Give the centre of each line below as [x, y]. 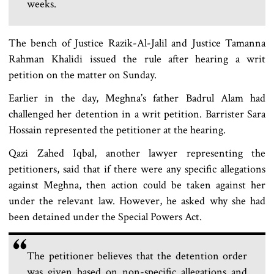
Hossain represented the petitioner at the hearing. [117, 130]
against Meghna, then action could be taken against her [137, 185]
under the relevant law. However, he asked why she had [137, 201]
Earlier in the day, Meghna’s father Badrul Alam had [137, 98]
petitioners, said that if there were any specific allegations [137, 169]
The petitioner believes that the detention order [137, 256]
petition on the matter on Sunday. [83, 75]
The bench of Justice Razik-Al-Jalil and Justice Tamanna [137, 43]
